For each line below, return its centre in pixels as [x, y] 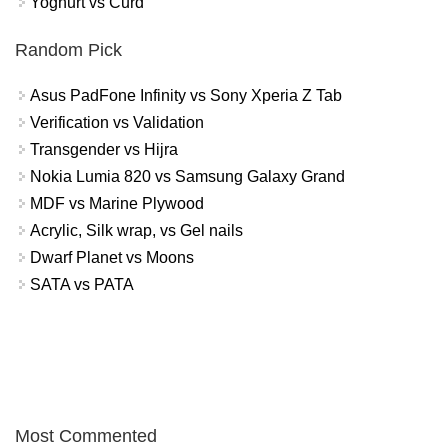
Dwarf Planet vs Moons [112, 257]
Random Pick [68, 49]
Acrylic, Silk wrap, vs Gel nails [136, 230]
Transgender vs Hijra [104, 149]
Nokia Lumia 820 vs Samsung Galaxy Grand [187, 176]
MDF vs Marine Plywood [117, 203]
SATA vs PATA [82, 284]
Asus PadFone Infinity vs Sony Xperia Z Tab [186, 95]
